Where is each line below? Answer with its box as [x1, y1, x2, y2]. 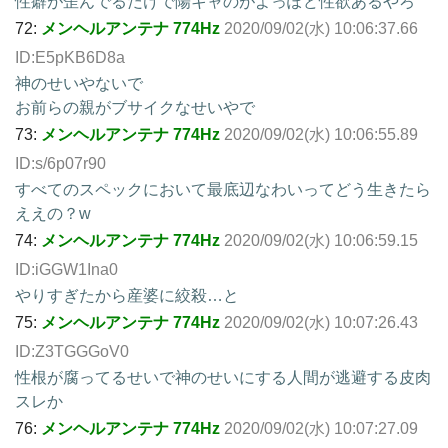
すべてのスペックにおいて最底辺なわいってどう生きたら [15, 180, 431, 198]
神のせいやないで [15, 74, 143, 92]
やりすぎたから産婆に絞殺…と [15, 286, 239, 304]
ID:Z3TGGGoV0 [15, 342, 129, 360]
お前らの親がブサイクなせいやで [15, 98, 255, 116]
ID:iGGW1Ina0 [15, 260, 118, 278]
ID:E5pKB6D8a [15, 48, 125, 66]
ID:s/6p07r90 [15, 154, 106, 172]
